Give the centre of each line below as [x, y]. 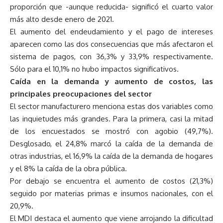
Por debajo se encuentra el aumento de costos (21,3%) [111, 181]
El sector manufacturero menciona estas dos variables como [111, 107]
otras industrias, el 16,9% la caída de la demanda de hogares [111, 156]
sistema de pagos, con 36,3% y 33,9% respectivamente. [111, 57]
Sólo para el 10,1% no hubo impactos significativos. [94, 69]
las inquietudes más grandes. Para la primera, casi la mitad [111, 119]
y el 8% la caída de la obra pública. [68, 169]
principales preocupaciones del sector [81, 94]
